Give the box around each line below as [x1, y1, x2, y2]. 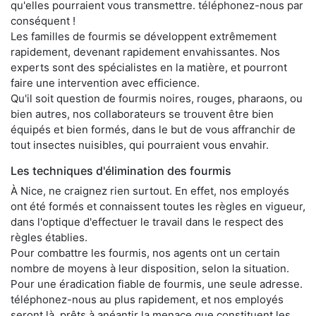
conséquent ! [11, 13, 75, 28]
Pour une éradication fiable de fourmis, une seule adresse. [11, 276, 303, 291]
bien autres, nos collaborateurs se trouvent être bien [11, 107, 274, 121]
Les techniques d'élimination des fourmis [11, 163, 231, 178]
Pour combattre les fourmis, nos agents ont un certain [11, 245, 280, 260]
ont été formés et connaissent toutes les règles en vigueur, [11, 199, 305, 213]
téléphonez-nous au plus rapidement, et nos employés [11, 292, 284, 306]
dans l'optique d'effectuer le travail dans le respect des [11, 214, 284, 229]
